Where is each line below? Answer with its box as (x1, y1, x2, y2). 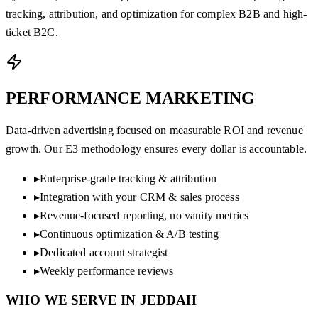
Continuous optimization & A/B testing (40, 227, 219, 240)
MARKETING (145, 88, 256, 107)
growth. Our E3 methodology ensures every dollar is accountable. (6, 142, 307, 155)
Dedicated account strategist (40, 246, 168, 258)
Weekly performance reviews (40, 264, 174, 277)
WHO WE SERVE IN (6, 292, 140, 308)
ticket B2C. (6, 26, 58, 38)
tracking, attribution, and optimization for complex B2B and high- (6, 7, 307, 20)
